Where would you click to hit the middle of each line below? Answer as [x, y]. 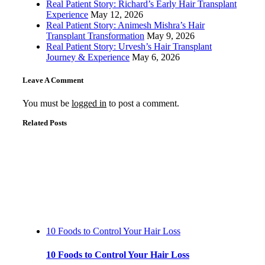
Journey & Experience [88, 57]
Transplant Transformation [95, 36]
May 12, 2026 [117, 14]
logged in [89, 104]
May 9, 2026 [170, 36]
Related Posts [44, 123]
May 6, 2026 [156, 57]
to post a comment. [143, 104]
